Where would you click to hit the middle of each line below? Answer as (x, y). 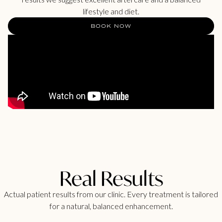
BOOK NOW (111, 26)
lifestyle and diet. (111, 11)
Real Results (111, 178)
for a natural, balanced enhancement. (111, 206)
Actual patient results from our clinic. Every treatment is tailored (111, 194)
